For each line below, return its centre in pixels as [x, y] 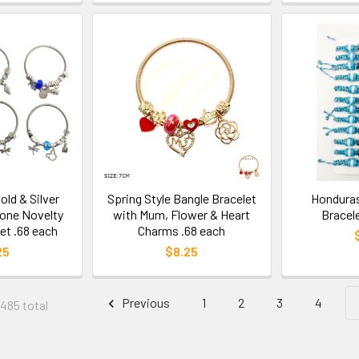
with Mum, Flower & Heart [182, 215]
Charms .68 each [182, 231]
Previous [145, 303]
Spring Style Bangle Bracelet [182, 199]
